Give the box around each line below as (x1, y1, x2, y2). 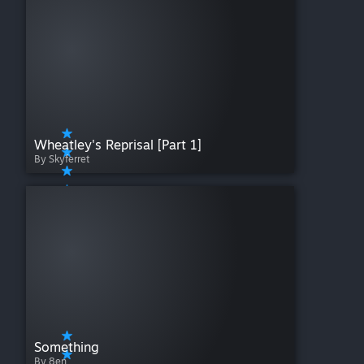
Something (34, 339, 99, 356)
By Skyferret (34, 153, 89, 166)
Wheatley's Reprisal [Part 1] (34, 136, 201, 154)
